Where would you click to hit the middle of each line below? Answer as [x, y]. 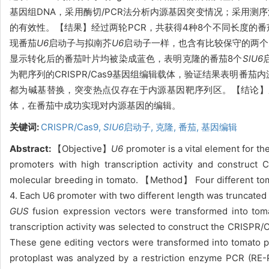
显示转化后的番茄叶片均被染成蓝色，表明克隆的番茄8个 [126, 59]
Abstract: [32, 149]
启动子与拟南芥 [80, 43]
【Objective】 [82, 149]
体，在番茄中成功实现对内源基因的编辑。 [95, 105]
